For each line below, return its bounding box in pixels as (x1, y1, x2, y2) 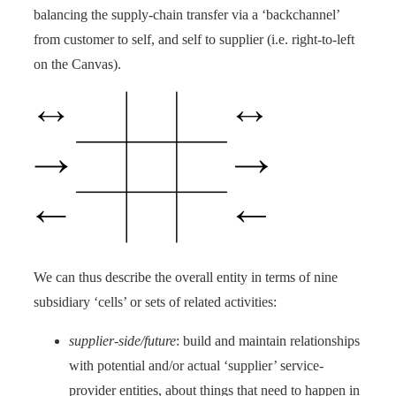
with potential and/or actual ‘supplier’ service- (69, 357, 324, 373)
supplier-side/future (69, 332, 176, 348)
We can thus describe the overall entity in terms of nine (34, 269, 338, 285)
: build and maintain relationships (176, 332, 360, 348)
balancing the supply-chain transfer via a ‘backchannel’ (34, 6, 339, 22)
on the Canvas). (34, 56, 121, 72)
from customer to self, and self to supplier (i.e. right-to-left (34, 31, 354, 47)
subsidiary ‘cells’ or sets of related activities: (34, 293, 277, 309)
